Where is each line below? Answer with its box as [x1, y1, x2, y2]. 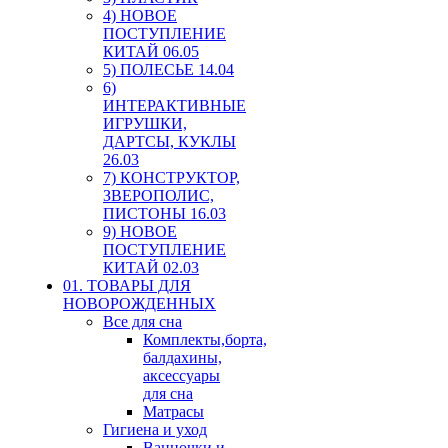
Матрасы [143, 402, 204, 420]
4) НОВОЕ [103, 6, 177, 24]
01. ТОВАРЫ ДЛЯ [63, 276, 191, 294]
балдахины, [143, 348, 222, 366]
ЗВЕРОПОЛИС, [103, 186, 214, 204]
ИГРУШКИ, [103, 114, 187, 132]
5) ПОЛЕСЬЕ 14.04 [103, 60, 234, 78]
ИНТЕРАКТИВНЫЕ [103, 96, 246, 114]
